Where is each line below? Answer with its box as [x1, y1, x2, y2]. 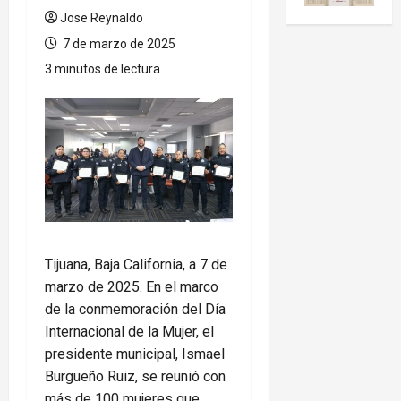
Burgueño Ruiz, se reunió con [45, 368, 226, 386]
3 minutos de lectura [45, 61, 160, 76]
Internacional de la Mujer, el [45, 323, 214, 341]
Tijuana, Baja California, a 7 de [45, 256, 227, 274]
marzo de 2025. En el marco [45, 278, 218, 296]
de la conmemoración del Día [45, 301, 226, 319]
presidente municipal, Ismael [45, 346, 225, 363]
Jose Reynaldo [60, 10, 143, 25]
